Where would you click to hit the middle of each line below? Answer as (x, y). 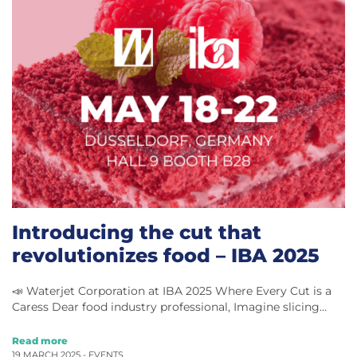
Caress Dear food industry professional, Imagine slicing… (169, 307)
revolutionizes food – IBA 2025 (166, 255)
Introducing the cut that (137, 232)
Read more (40, 341)
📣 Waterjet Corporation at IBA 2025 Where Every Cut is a (172, 291)
